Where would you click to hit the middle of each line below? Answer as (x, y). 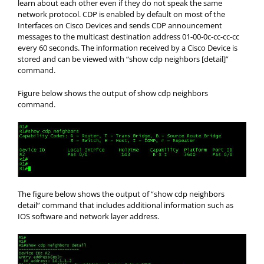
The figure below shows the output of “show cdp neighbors (121, 194)
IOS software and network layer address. (88, 216)
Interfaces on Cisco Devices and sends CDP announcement (120, 26)
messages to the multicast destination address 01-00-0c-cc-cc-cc (128, 37)
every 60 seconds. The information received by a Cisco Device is (128, 48)
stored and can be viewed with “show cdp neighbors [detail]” (123, 59)
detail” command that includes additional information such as (126, 205)
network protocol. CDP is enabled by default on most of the (121, 14)
